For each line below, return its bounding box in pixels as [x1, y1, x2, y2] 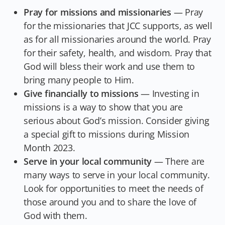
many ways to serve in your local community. [24, 168, 210, 181]
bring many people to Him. [24, 73, 134, 86]
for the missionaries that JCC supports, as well [24, 19, 212, 32]
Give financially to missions [24, 87, 141, 99]
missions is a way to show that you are [24, 100, 183, 113]
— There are [154, 155, 205, 167]
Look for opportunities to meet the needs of [24, 182, 203, 194]
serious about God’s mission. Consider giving [24, 114, 209, 127]
